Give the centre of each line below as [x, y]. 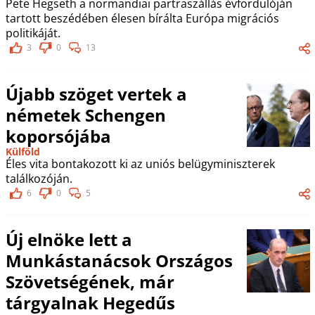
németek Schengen [85, 115]
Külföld [22, 151]
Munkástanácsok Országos [119, 260]
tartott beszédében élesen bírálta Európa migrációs [142, 18]
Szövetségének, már [90, 281]
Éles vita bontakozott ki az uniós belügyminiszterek [140, 163]
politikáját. [33, 33]
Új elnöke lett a [69, 239]
